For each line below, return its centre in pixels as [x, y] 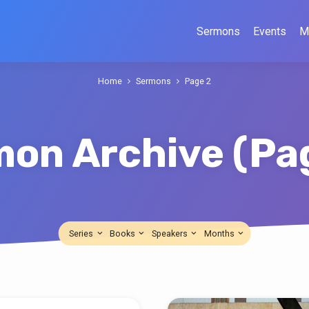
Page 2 [198, 81]
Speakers [171, 233]
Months [221, 233]
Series [82, 233]
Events [270, 31]
